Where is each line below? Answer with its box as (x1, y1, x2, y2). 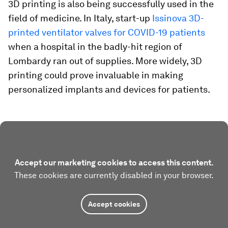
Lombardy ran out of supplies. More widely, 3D (8, 55, 202, 66)
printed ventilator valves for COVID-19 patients (8, 26, 205, 38)
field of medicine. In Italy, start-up (8, 12, 150, 23)
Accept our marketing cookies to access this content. (14, 157, 214, 167)
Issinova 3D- (150, 12, 204, 23)
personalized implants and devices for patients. (8, 83, 210, 95)
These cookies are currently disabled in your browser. (14, 170, 214, 180)
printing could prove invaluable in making (8, 69, 183, 80)
